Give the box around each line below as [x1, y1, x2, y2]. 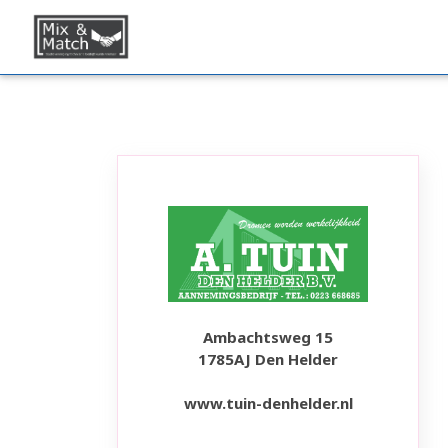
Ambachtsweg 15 [203, 327, 333, 348]
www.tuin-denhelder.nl [183, 393, 353, 414]
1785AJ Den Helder [198, 349, 338, 370]
